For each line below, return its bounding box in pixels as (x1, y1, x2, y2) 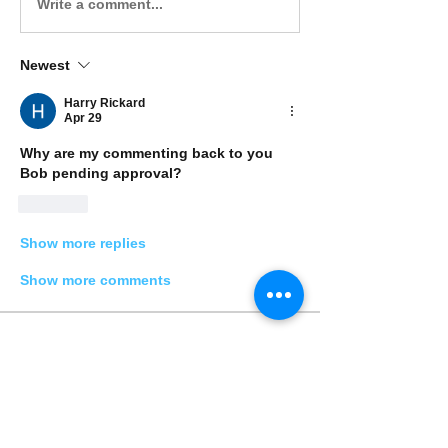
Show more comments (20, 272, 171, 288)
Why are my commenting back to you (20, 145, 273, 161)
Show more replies (20, 235, 146, 251)
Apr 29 (64, 111, 102, 125)
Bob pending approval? (20, 165, 186, 181)
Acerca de (20, 334, 89, 354)
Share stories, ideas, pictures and (20, 357, 273, 374)
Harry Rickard (64, 96, 145, 110)
